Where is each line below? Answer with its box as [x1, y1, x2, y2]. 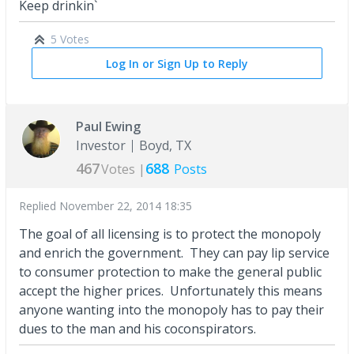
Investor [76, 137, 126, 155]
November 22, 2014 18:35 [59, 198, 192, 214]
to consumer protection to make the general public [19, 263, 322, 281]
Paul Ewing [76, 118, 141, 136]
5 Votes [51, 32, 89, 47]
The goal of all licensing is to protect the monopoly [19, 225, 321, 243]
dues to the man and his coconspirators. [19, 320, 259, 338]
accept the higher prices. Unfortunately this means [19, 282, 322, 300]
